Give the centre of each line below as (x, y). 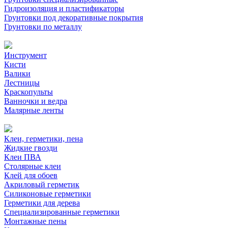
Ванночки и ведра (36, 101)
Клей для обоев (31, 175)
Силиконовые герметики (48, 194)
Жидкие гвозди (31, 148)
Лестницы (22, 83)
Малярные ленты (34, 110)
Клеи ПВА (23, 157)
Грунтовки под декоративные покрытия (74, 18)
